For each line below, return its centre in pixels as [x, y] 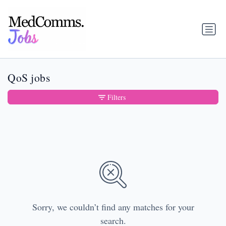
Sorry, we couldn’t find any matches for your [113, 207]
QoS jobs [29, 78]
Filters [117, 97]
